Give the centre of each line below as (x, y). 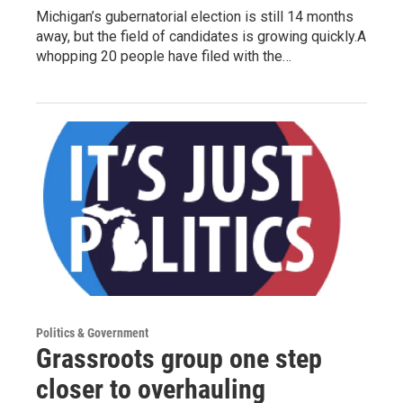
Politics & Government (92, 332)
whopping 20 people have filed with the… (164, 57)
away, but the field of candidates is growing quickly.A (201, 37)
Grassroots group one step (179, 358)
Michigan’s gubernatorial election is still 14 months (195, 17)
